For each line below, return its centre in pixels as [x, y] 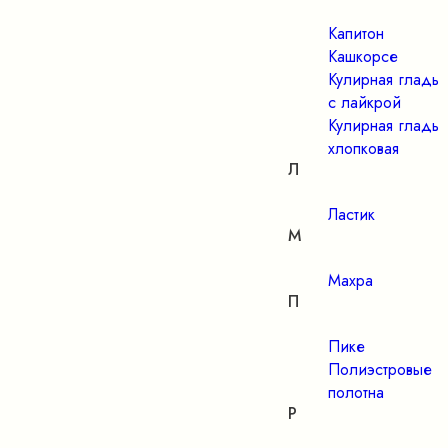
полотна [356, 392]
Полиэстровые [380, 369]
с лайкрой [364, 102]
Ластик [351, 214]
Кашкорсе [363, 56]
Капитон [356, 33]
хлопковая [363, 148]
